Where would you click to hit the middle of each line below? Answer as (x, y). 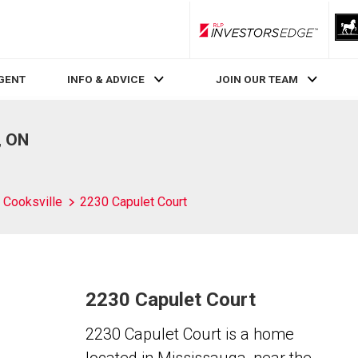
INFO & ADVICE (105, 80)
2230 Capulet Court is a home (189, 334)
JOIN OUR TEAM (257, 80)
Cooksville (33, 202)
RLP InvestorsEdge (303, 36)
